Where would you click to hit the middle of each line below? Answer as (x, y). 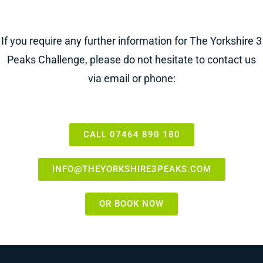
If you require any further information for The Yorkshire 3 (131, 41)
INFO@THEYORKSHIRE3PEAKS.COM (131, 169)
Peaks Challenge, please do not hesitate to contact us (131, 60)
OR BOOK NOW (131, 204)
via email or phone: (131, 79)
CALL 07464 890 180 (131, 135)
